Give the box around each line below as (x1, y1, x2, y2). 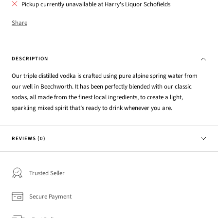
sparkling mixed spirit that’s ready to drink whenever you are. (12, 104, 172, 113)
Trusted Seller (29, 169, 65, 178)
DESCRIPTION (12, 55, 48, 63)
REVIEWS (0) (12, 135, 46, 143)
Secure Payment (29, 192, 72, 201)
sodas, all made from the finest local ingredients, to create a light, (12, 93, 183, 102)
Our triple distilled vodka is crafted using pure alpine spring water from (12, 72, 198, 81)
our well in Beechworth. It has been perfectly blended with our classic (12, 82, 192, 91)
